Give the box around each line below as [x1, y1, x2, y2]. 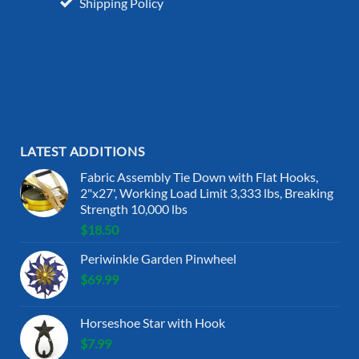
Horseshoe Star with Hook [80, 314, 225, 330]
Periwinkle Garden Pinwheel [80, 250, 236, 266]
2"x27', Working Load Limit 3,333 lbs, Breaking [80, 184, 333, 200]
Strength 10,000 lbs [80, 200, 188, 216]
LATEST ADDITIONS [20, 143, 145, 159]
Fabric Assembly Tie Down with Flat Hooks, [80, 168, 318, 184]
